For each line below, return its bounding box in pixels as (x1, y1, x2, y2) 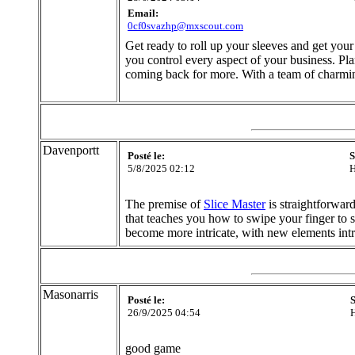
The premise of (125, 197, 204, 212)
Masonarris (43, 288, 98, 302)
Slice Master (204, 197, 265, 212)
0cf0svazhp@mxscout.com (128, 20, 243, 32)
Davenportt (43, 143, 99, 158)
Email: (128, 7, 158, 20)
